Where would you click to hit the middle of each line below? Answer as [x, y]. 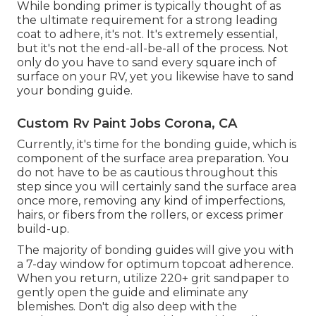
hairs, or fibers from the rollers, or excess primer [150, 215]
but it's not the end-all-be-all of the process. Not [153, 49]
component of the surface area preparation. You [153, 159]
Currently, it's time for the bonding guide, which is [157, 145]
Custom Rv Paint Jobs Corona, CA [127, 124]
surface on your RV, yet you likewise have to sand [156, 77]
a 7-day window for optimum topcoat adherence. [155, 265]
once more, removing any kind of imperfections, [151, 201]
